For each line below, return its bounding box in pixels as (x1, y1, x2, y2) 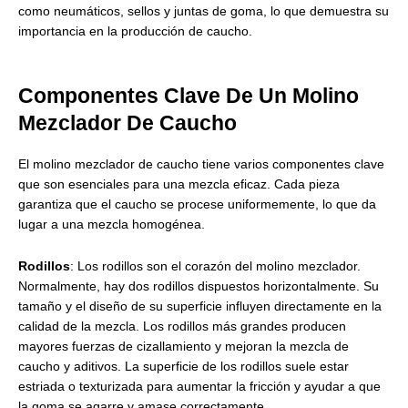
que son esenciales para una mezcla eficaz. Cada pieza (18, 178, 340, 192)
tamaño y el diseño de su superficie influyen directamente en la (18, 300, 382, 314)
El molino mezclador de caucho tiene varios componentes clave (18, 158, 384, 172)
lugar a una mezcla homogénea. (18, 218, 205, 232)
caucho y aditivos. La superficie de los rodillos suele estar (18, 360, 349, 374)
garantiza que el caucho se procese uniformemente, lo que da (18, 198, 376, 212)
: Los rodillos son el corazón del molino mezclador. (70, 260, 361, 274)
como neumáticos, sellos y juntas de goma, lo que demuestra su (18, 5, 389, 19)
